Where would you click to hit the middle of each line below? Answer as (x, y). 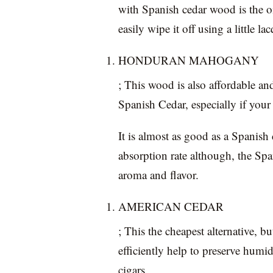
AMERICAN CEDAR (171, 206)
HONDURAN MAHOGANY (189, 60)
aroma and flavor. (158, 175)
